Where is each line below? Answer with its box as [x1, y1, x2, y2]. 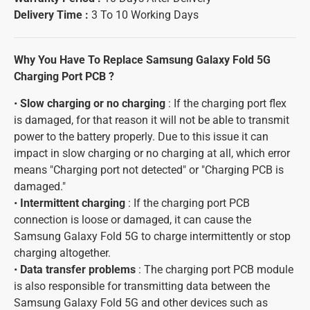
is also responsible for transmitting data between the [14, 280, 270, 293]
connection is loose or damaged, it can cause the [14, 213, 251, 226]
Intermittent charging [20, 197, 125, 210]
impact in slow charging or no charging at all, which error [14, 147, 290, 160]
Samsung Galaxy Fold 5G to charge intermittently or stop [14, 230, 291, 243]
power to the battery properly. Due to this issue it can [14, 130, 268, 143]
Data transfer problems [20, 263, 136, 276]
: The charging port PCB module [136, 263, 293, 276]
